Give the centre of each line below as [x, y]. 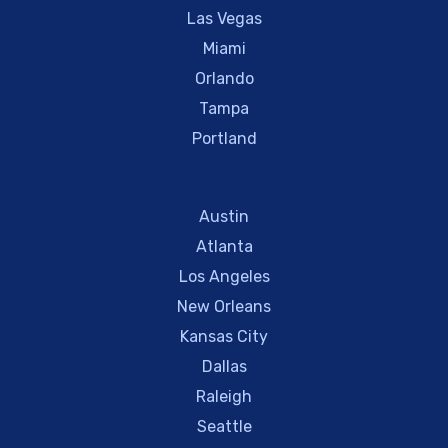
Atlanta [224, 246]
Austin [224, 216]
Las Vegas [224, 18]
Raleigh [224, 396]
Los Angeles [224, 276]
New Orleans [224, 306]
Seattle [224, 426]
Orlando [224, 78]
